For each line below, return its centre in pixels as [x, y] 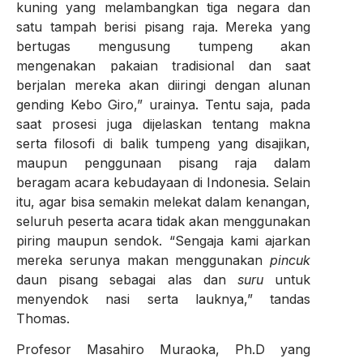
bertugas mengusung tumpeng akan [164, 46]
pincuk [290, 260]
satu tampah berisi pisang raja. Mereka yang [164, 26]
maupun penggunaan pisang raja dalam [164, 162]
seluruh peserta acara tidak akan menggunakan [164, 221]
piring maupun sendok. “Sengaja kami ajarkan [164, 240]
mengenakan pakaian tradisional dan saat [164, 65]
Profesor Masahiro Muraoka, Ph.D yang [164, 350]
